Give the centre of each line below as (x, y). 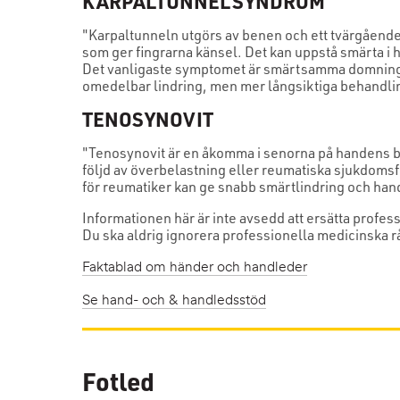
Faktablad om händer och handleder (195, 268)
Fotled (119, 381)
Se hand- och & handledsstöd (174, 301)
